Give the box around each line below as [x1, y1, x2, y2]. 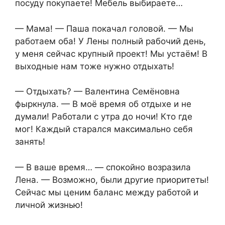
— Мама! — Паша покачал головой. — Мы [15, 23, 193, 34]
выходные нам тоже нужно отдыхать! [15, 61, 174, 71]
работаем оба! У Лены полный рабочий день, [15, 36, 206, 46]
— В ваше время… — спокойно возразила [15, 162, 191, 172]
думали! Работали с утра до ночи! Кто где [15, 111, 192, 122]
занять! [15, 137, 45, 147]
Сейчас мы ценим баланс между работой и [15, 187, 198, 197]
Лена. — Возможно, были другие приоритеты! [15, 174, 209, 185]
